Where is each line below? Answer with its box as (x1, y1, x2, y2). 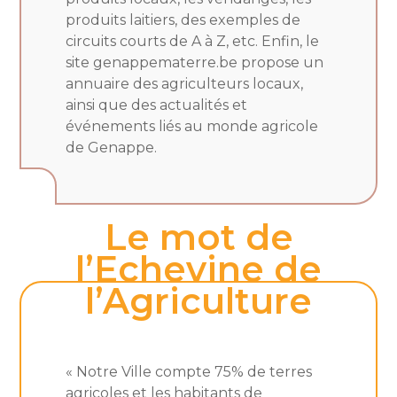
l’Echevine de (75, 246, 322, 291)
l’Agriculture (85, 278, 312, 323)
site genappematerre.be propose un (66, 53, 324, 71)
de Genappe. (66, 138, 158, 156)
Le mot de (104, 214, 293, 259)
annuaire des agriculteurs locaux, (66, 74, 304, 92)
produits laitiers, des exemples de (66, 11, 301, 28)
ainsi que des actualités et (66, 96, 248, 113)
